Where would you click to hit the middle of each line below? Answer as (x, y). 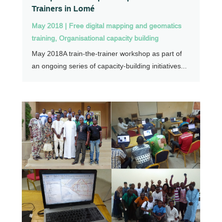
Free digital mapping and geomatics (125, 26)
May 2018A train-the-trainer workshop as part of (107, 54)
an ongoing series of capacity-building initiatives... (109, 66)
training (43, 38)
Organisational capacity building (109, 38)
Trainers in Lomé (63, 9)
